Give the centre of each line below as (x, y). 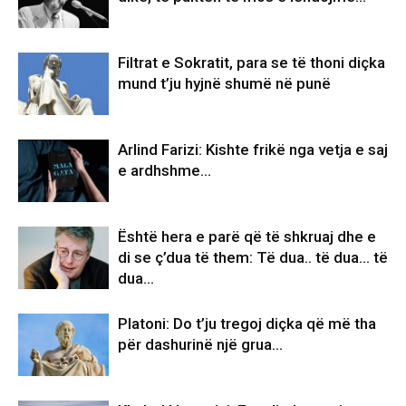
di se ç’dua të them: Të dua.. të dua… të (253, 257)
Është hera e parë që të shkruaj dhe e (247, 236)
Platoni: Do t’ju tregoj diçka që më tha (247, 323)
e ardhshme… (164, 170)
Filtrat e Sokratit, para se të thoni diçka (251, 62)
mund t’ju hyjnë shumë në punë (224, 83)
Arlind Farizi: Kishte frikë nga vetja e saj (253, 149)
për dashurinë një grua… (200, 344)
